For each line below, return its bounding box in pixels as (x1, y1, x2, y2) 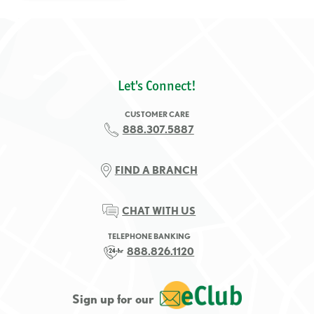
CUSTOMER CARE (125, 109, 189, 119)
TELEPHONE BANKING (107, 231, 191, 241)
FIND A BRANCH (114, 164, 198, 177)
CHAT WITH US (122, 205, 196, 217)
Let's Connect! (118, 77, 196, 95)
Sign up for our (72, 292, 155, 306)
